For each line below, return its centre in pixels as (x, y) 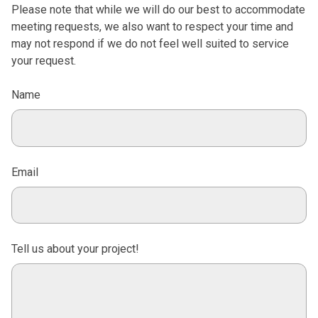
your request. (44, 61)
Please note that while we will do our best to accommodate (158, 10)
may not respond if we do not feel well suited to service (150, 44)
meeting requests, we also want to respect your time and (152, 27)
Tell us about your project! (75, 249)
